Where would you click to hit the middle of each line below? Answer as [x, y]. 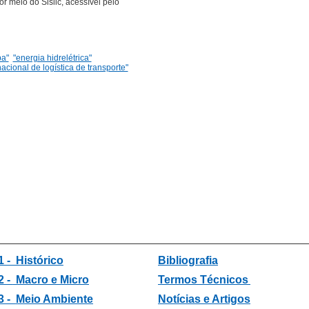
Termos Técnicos [203, 280]
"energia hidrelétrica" [52, 58]
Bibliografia [188, 260]
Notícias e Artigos [204, 299]
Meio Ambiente [54, 299]
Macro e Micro [51, 280]
